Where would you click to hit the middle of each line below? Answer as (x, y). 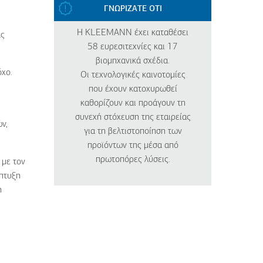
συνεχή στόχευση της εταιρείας (133, 117)
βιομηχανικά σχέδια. (133, 61)
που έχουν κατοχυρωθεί (133, 89)
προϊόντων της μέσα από (133, 146)
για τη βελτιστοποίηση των (133, 131)
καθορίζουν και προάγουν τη (133, 103)
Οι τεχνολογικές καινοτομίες (133, 75)
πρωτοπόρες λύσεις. (133, 160)
